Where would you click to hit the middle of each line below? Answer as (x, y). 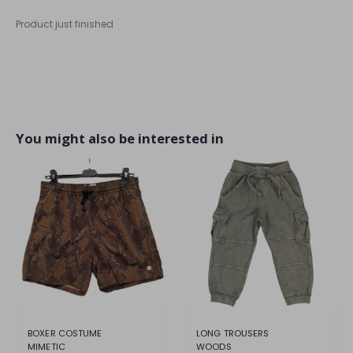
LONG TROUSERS (233, 333)
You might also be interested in (120, 138)
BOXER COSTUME (65, 333)
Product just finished (65, 24)
